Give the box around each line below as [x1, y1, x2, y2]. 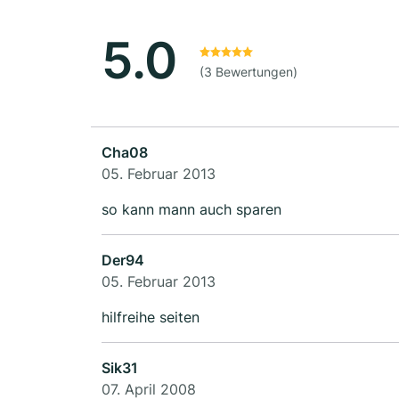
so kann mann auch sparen [102, 200, 281, 219]
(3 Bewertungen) [199, 64, 297, 80]
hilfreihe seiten [102, 308, 199, 327]
